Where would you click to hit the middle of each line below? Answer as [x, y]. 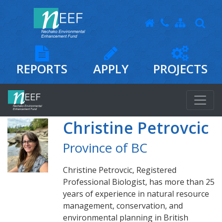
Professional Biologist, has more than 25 [139, 182]
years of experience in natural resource [136, 194]
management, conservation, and [123, 206]
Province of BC [105, 148]
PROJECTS [180, 69]
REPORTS [42, 69]
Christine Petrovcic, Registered [120, 170]
